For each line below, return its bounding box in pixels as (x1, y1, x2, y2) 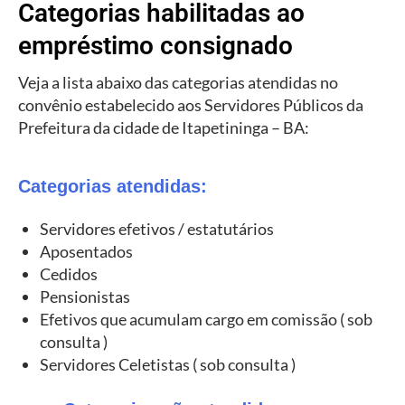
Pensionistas (40, 286, 130, 306)
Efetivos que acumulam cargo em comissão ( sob (40, 308, 372, 329)
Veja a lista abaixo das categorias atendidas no (18, 72, 338, 93)
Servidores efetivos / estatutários (40, 218, 274, 239)
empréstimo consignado (18, 31, 293, 61)
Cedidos (40, 263, 98, 284)
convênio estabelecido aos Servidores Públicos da (18, 95, 363, 116)
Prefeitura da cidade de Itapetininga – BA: (18, 118, 309, 138)
